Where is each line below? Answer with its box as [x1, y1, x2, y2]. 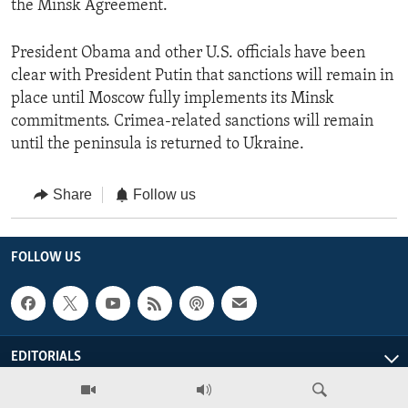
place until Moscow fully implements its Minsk [11, 90, 334, 108]
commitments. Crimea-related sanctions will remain [11, 113, 373, 131]
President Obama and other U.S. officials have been [11, 45, 365, 63]
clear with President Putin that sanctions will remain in [11, 67, 393, 86]
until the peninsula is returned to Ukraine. [11, 136, 304, 154]
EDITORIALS [11, 350, 81, 365]
